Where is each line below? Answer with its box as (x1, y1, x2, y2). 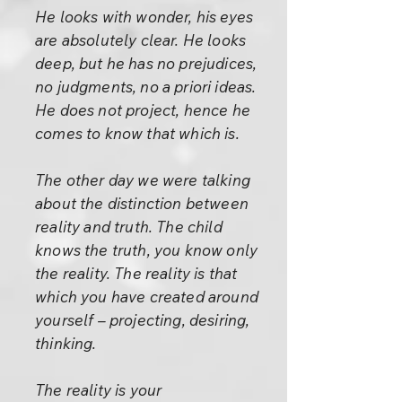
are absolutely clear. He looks (35, 31, 247, 49)
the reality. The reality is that (35, 264, 238, 283)
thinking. (35, 334, 97, 353)
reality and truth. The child (35, 217, 223, 236)
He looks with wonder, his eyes (35, 7, 254, 26)
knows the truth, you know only (35, 240, 258, 259)
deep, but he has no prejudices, (35, 54, 258, 73)
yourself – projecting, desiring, (35, 310, 250, 329)
